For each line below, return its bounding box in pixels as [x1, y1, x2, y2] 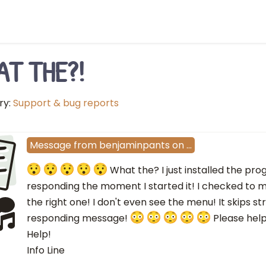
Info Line [27, 243, 65, 258]
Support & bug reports [13, 96, 119, 110]
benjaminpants [99, 138, 170, 153]
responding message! [27, 211, 130, 226]
